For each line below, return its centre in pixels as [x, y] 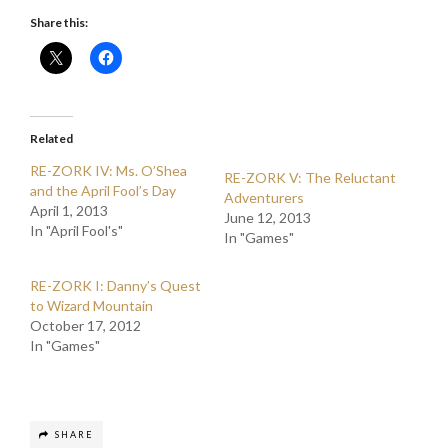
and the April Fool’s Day [103, 190]
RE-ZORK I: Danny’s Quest [115, 285]
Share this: [59, 22]
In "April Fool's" [76, 230]
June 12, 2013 [267, 217]
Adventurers [264, 197]
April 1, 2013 [69, 210]
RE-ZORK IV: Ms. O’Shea [108, 170]
